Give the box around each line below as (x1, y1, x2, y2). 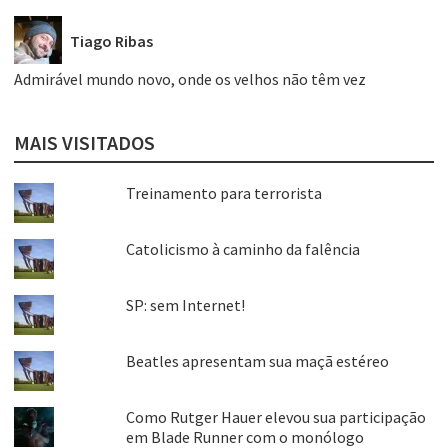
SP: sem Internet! (125, 295, 245, 316)
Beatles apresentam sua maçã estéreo (125, 351, 389, 372)
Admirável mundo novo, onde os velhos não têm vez (14, 69, 366, 90)
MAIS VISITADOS (14, 130, 155, 156)
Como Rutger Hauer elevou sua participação (125, 407, 426, 428)
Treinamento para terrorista (125, 183, 322, 204)
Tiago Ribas (70, 30, 153, 51)
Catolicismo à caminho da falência (125, 239, 360, 260)
